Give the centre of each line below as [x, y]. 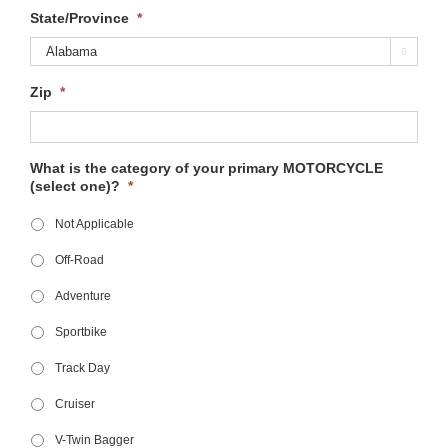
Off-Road [79, 260]
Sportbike [80, 332]
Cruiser [74, 404]
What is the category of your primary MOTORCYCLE [206, 168]
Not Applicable [94, 224]
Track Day [82, 368]
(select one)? [74, 186]
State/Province [79, 18]
